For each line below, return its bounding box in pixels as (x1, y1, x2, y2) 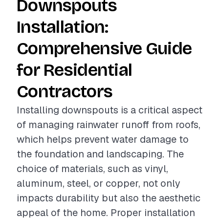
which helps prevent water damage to (17, 133, 189, 146)
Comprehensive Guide (17, 38, 192, 59)
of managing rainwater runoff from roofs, (17, 118, 200, 131)
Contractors (17, 81, 113, 102)
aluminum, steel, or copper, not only (17, 177, 180, 190)
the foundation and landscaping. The (17, 148, 184, 160)
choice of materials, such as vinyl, (17, 162, 168, 175)
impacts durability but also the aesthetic (17, 192, 200, 204)
